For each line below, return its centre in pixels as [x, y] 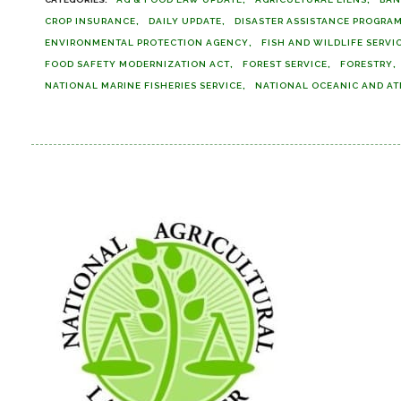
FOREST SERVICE [285, 64]
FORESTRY [367, 64]
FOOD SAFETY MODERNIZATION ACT [137, 64]
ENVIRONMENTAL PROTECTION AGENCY [147, 43]
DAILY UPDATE [185, 21]
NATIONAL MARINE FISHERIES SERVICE [144, 85]
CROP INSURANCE [90, 21]
